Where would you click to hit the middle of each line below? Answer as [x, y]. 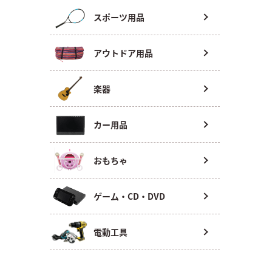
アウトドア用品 [123, 53]
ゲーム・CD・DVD [129, 196]
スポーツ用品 [119, 17]
